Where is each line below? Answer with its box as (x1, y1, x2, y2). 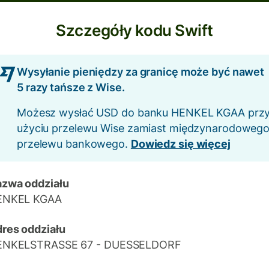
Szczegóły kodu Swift (56, 21, 213, 40)
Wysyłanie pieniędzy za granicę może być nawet (17, 65, 265, 78)
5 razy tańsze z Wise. (17, 81, 125, 94)
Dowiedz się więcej (130, 138, 231, 150)
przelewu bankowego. (17, 138, 131, 150)
